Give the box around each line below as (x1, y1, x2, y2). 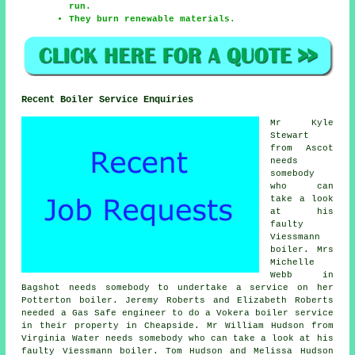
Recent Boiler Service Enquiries (21, 94, 194, 106)
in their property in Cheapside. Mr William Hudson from (21, 321, 334, 331)
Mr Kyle (270, 118, 334, 128)
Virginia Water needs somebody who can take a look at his (21, 334, 334, 344)
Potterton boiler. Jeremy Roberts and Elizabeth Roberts (21, 296, 334, 306)
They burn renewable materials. (69, 13, 236, 24)
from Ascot (270, 143, 334, 154)
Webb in (270, 270, 334, 281)
